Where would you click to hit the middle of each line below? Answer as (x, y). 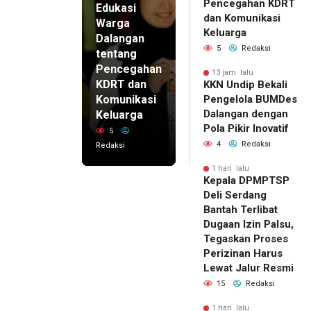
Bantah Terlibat (241, 210)
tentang (116, 54)
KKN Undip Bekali (245, 85)
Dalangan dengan (246, 114)
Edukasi (116, 8)
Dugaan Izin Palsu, (249, 225)
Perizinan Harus (243, 254)
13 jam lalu (233, 73)
